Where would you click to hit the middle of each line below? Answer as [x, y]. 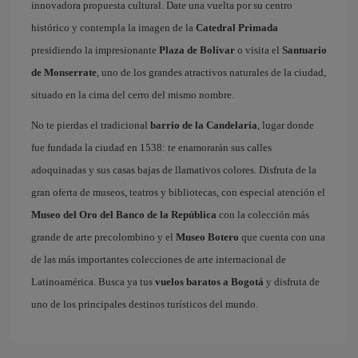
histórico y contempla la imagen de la [113, 28]
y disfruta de [292, 282]
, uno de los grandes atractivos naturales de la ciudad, [211, 72]
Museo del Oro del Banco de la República [124, 215]
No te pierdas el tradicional [91, 125]
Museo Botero [207, 237]
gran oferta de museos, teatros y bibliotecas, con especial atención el [178, 192]
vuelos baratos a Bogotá [209, 282]
